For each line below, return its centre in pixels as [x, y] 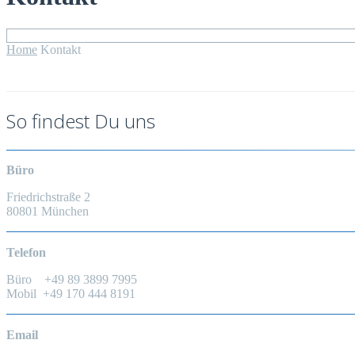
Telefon [26, 252]
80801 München [48, 211]
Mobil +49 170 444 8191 [71, 293]
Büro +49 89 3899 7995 [72, 279]
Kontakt [61, 49]
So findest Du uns [81, 120]
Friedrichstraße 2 [48, 197]
